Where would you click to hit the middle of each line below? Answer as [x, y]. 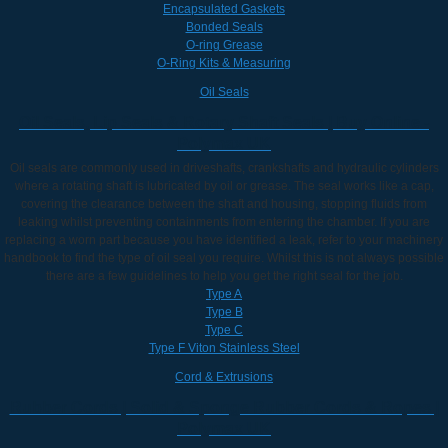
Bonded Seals [224, 26]
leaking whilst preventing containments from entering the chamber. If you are [224, 221]
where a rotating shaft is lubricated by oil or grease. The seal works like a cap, [224, 185]
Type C [224, 329]
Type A [224, 293]
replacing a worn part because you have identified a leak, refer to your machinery [224, 239]
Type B [224, 311]
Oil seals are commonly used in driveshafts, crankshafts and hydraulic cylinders [224, 167]
